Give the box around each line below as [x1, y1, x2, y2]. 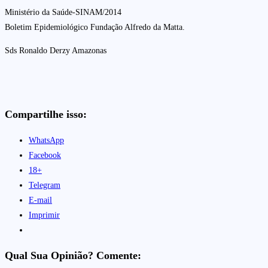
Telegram [29, 180, 60, 190]
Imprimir [29, 210, 60, 220]
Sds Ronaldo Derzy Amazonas [5, 45, 106, 55]
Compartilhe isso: [5, 108, 87, 120]
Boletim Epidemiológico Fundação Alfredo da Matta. [5, 22, 185, 32]
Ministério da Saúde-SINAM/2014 [5, 7, 121, 17]
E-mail [29, 195, 52, 205]
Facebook [29, 150, 61, 160]
